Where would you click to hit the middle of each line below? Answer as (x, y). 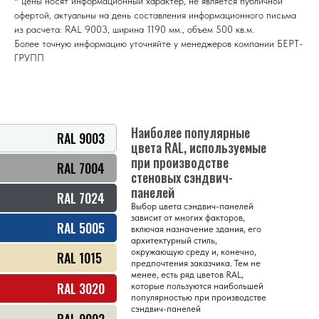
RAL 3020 (81, 289)
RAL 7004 (81, 168)
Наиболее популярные (190, 133)
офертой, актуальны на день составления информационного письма (155, 15)
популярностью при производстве (199, 298)
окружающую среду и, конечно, (194, 252)
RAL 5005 (81, 228)
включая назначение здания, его (196, 229)
